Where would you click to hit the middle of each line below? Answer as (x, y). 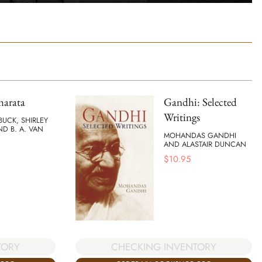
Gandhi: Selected (200, 102)
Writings (182, 118)
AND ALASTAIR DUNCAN (205, 144)
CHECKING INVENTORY (164, 247)
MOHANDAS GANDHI (200, 135)
